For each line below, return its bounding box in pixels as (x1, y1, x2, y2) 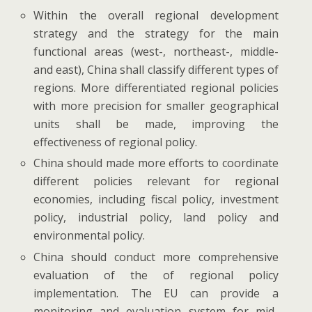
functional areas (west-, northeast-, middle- (33, 44, 279, 60)
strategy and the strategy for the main (33, 26, 279, 42)
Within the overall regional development (33, 8, 279, 24)
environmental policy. (33, 228, 146, 244)
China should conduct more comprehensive (33, 249, 279, 265)
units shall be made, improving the (33, 116, 279, 132)
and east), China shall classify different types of (33, 62, 279, 78)
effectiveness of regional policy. (33, 134, 198, 150)
